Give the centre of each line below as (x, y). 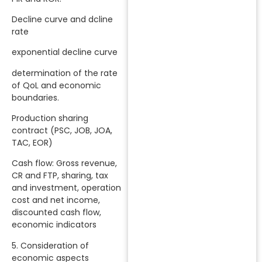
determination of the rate (65, 73)
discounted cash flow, (56, 213)
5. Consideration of (50, 245)
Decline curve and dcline (62, 19)
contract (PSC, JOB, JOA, (62, 131)
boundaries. (35, 97)
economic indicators (54, 225)
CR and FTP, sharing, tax (60, 176)
